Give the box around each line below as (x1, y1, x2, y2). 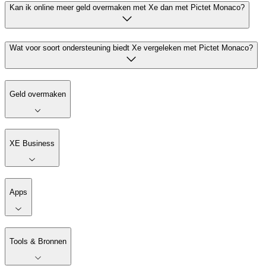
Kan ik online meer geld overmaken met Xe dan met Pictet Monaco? (9, 3, 245, 12)
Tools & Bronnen (9, 237, 66, 246)
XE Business (9, 138, 55, 148)
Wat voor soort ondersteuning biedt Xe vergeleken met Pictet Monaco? (9, 43, 253, 52)
